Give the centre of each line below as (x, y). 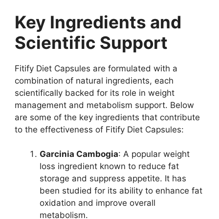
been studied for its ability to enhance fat (121, 191)
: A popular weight (154, 154)
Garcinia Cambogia (79, 154)
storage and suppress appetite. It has (113, 179)
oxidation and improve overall (98, 203)
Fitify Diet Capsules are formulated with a (96, 68)
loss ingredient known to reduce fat (109, 166)
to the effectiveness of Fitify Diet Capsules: (99, 129)
